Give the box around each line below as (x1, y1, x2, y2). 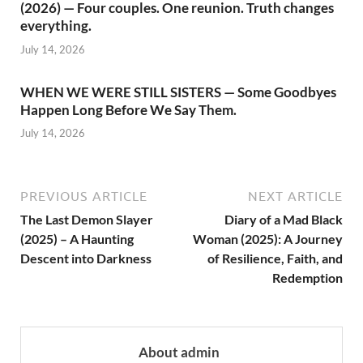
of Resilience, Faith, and (207, 250, 343, 267)
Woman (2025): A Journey (193, 231, 343, 247)
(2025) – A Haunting (20, 231, 134, 247)
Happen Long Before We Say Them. (20, 100, 237, 118)
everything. (20, 17, 92, 35)
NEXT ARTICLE (248, 189, 343, 204)
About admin (139, 344, 220, 361)
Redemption (272, 270, 343, 286)
